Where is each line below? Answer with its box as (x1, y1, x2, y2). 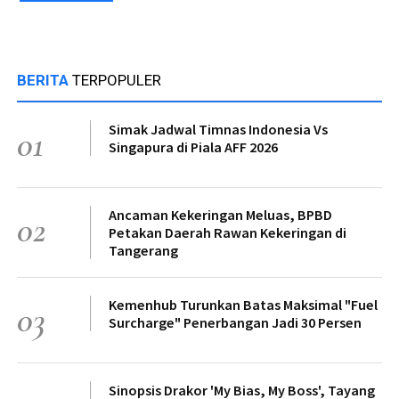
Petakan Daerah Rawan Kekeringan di (109, 223, 346, 241)
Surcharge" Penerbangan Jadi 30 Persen (109, 313, 362, 331)
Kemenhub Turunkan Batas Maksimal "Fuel (109, 295, 378, 313)
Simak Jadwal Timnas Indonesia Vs (109, 119, 328, 138)
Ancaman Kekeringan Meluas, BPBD (109, 205, 332, 224)
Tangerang (109, 240, 178, 259)
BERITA (17, 70, 72, 89)
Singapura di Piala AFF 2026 (109, 137, 278, 156)
